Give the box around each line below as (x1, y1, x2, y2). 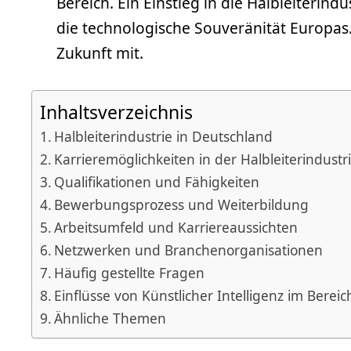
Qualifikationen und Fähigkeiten (54, 172, 260, 191)
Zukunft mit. (56, 42, 143, 64)
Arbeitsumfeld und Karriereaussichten (54, 217, 299, 237)
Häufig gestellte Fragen (54, 262, 205, 282)
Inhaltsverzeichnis (40, 100, 193, 125)
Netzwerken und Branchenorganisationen (54, 240, 324, 259)
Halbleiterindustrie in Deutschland (54, 126, 273, 146)
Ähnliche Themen (54, 308, 167, 327)
